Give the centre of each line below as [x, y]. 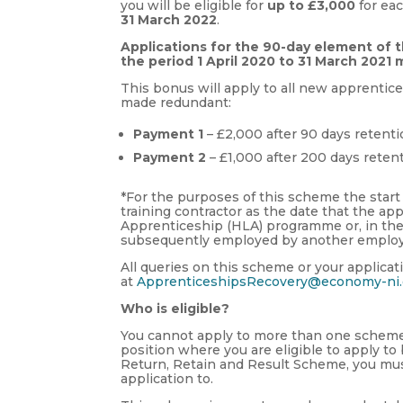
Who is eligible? [175, 308]
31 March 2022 [169, 19]
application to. [167, 378]
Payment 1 [169, 134]
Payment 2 [170, 157]
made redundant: [176, 102]
